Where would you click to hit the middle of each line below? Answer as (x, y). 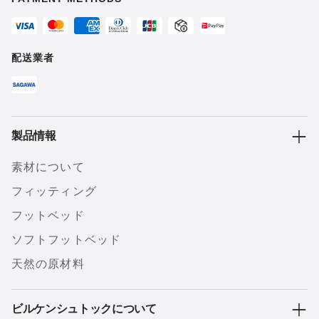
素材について (48, 167)
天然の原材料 (48, 264)
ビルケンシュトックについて (84, 310)
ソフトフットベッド (67, 240)
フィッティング (54, 191)
